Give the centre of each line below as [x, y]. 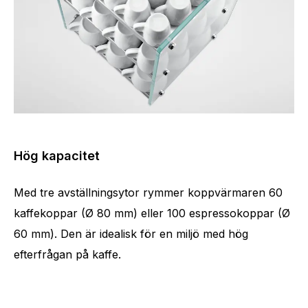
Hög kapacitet [57, 155]
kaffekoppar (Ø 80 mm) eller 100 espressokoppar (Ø [152, 213]
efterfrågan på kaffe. [67, 254]
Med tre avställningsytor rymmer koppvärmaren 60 [148, 192]
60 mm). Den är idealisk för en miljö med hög [131, 233]
